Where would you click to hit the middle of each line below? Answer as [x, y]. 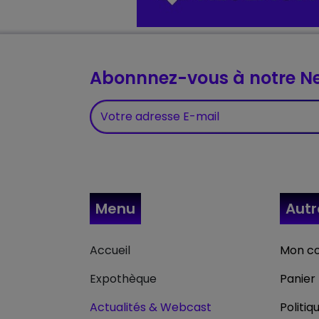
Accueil [110, 250]
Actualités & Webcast [151, 307]
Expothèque [123, 278]
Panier [298, 278]
